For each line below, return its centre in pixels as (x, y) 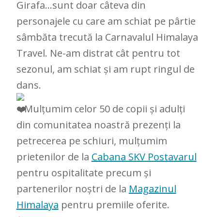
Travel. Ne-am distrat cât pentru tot (98, 53)
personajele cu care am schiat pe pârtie (106, 21)
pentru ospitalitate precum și (84, 173)
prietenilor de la (54, 157)
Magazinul (152, 189)
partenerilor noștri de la (72, 189)
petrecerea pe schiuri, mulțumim (92, 141)
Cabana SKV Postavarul (144, 157)
